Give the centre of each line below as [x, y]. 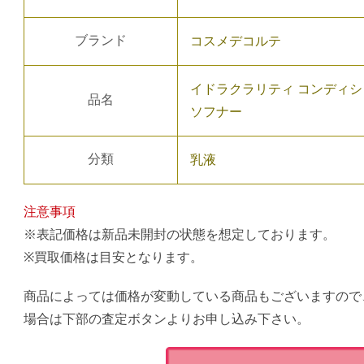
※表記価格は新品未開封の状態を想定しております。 [179, 234]
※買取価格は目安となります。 [113, 257]
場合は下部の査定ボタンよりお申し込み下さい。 [166, 318]
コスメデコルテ [235, 41]
